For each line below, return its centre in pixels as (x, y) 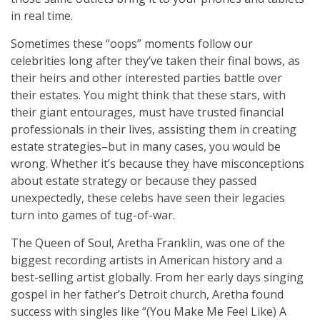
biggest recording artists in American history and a (146, 260)
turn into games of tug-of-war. (94, 215)
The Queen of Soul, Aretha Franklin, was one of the (148, 243)
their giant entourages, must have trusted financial (147, 112)
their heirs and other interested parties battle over (146, 78)
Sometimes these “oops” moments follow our (132, 44)
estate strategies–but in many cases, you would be (146, 146)
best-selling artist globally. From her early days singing (157, 277)
